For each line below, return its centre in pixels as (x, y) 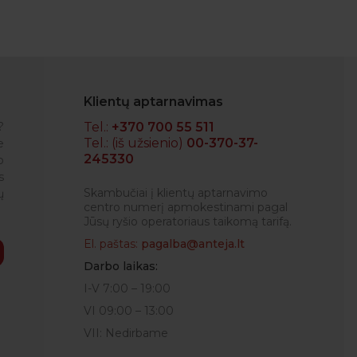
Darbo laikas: (121, 266)
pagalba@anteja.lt (193, 244)
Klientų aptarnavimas (153, 102)
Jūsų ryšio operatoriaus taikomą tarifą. (188, 222)
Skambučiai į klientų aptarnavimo (176, 193)
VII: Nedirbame (126, 333)
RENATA (129, 161)
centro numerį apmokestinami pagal (186, 207)
